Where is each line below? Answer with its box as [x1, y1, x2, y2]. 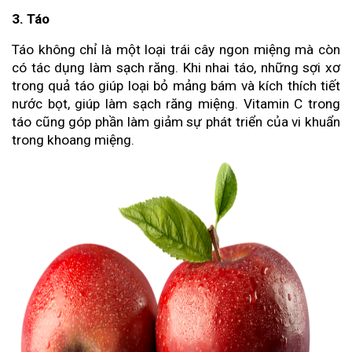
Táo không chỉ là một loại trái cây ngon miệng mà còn [12, 41, 340, 57]
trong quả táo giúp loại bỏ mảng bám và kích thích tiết [12, 77, 340, 93]
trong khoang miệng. [12, 131, 134, 148]
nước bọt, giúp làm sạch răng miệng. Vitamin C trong [12, 95, 340, 112]
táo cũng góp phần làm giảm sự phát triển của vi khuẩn [12, 113, 340, 130]
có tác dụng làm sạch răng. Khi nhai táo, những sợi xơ [12, 59, 340, 75]
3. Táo [12, 10, 49, 27]
